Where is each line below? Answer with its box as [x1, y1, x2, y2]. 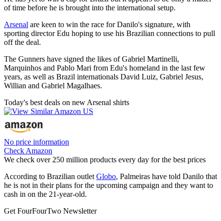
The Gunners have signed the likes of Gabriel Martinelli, [4, 54, 179, 63]
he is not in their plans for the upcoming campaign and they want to [4, 181, 213, 189]
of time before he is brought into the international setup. [4, 3, 176, 12]
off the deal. [4, 37, 41, 46]
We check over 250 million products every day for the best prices [4, 155, 206, 164]
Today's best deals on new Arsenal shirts [4, 98, 129, 107]
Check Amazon [4, 146, 52, 155]
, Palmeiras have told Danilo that [116, 172, 217, 181]
